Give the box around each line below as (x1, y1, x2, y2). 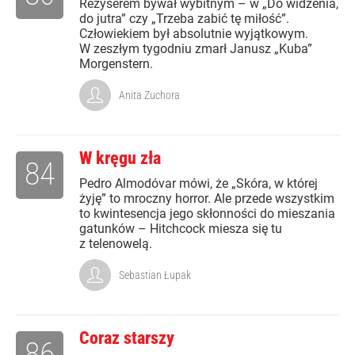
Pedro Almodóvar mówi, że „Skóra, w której (79, 176, 318, 192)
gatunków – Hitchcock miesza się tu (79, 221, 282, 237)
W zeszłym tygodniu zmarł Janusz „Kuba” (79, 41, 312, 57)
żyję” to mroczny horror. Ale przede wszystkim (79, 191, 334, 207)
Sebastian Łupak (119, 269, 191, 282)
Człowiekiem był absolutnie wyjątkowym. (79, 26, 308, 42)
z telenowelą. (79, 236, 152, 252)
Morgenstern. (79, 56, 153, 72)
